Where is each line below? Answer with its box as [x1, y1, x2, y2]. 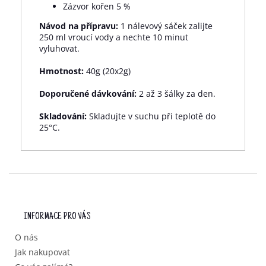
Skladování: [39, 110, 87, 122]
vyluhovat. [39, 43, 80, 55]
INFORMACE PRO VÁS [24, 211, 91, 223]
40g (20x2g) [84, 65, 131, 77]
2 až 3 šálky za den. [137, 88, 216, 100]
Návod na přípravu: [39, 20, 118, 32]
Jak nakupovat [15, 246, 70, 258]
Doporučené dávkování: [39, 88, 137, 100]
